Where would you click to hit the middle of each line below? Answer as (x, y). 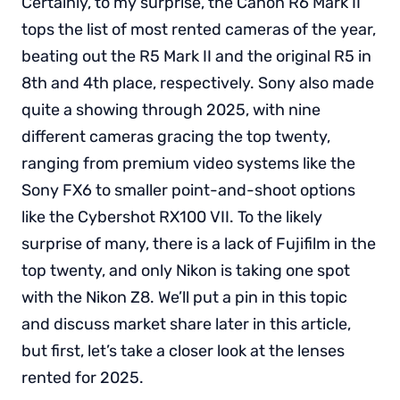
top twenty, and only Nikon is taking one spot (186, 271)
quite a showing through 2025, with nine (171, 110)
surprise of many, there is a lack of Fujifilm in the (199, 244)
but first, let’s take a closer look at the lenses (183, 351)
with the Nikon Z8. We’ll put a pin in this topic (184, 298)
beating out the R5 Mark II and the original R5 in (196, 57)
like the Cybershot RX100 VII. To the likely (172, 217)
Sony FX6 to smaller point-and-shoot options (188, 191)
